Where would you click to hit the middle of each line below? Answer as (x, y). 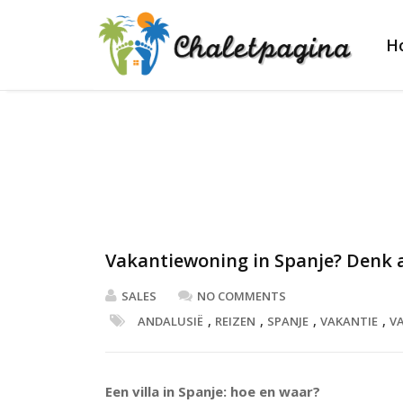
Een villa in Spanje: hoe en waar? (213, 391)
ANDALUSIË (170, 321)
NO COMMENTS (242, 296)
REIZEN (235, 321)
